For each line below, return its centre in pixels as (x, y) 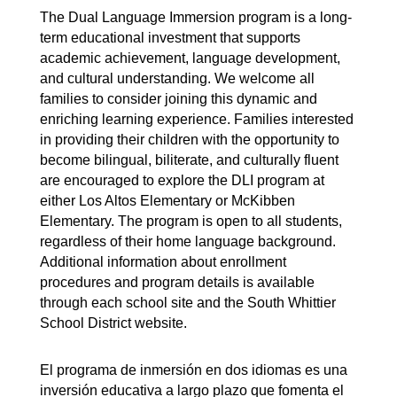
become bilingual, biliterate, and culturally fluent (189, 160)
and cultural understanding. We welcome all (177, 78)
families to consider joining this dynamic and (179, 99)
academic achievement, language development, (190, 58)
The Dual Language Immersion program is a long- (196, 17)
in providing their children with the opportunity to (190, 140)
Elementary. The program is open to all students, (191, 221)
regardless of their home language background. (188, 241)
